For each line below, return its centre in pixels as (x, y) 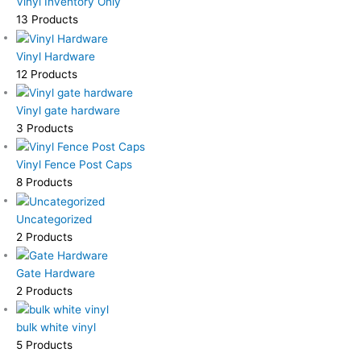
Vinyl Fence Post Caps (74, 165)
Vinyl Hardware (56, 56)
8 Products (44, 183)
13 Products (47, 20)
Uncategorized (54, 219)
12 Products (47, 74)
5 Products (44, 345)
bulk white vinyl (56, 328)
